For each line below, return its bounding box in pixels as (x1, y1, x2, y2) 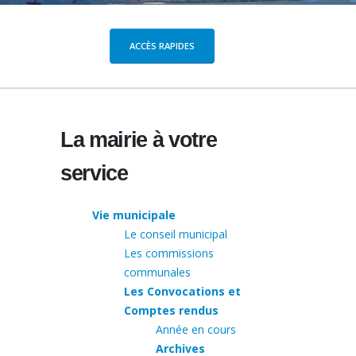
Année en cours (156, 321, 236, 337)
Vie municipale (92, 207, 176, 222)
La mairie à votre (60, 127, 217, 152)
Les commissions (124, 245, 214, 261)
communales (124, 264, 191, 280)
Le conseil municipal (124, 226, 227, 242)
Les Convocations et (124, 283, 241, 299)
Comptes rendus (124, 302, 219, 318)
